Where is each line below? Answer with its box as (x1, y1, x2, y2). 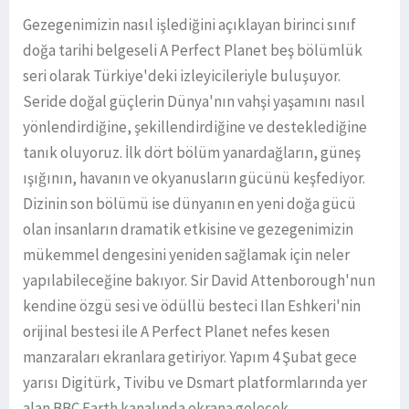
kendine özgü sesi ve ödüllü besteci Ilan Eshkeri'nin (23, 296, 361, 317)
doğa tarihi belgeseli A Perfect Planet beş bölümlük (23, 40, 362, 61)
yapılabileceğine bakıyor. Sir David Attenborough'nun (23, 270, 375, 291)
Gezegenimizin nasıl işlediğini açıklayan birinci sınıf (23, 15, 356, 36)
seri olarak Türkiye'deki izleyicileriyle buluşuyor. (23, 66, 341, 87)
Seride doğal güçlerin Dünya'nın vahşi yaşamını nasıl (23, 91, 365, 112)
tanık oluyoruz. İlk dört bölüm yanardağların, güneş (23, 142, 361, 163)
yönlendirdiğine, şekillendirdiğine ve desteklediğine (23, 117, 367, 138)
